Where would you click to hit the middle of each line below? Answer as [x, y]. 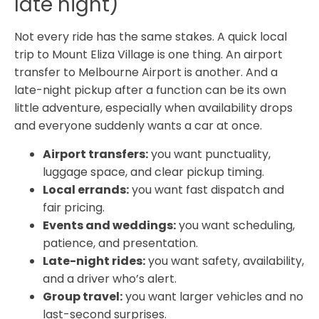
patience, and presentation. [120, 243]
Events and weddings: [109, 225]
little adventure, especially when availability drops [153, 108]
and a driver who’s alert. [110, 278]
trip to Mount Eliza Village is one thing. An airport [148, 55]
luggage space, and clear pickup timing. [153, 172]
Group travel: [83, 296]
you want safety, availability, [225, 261]
